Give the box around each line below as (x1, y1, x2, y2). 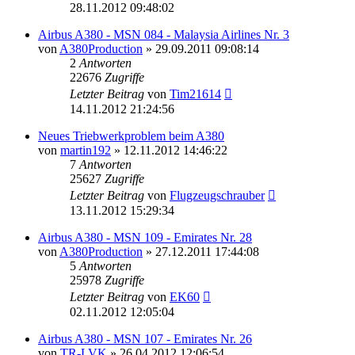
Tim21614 (170, 86, 221, 101)
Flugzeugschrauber (170, 188, 265, 202)
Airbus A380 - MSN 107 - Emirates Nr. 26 (38, 331, 252, 345)
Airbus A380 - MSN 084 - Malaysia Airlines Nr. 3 (38, 27, 289, 41)
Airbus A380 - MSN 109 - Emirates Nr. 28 (38, 230, 252, 244)
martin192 (60, 143, 111, 157)
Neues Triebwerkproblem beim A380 (38, 128, 224, 143)
